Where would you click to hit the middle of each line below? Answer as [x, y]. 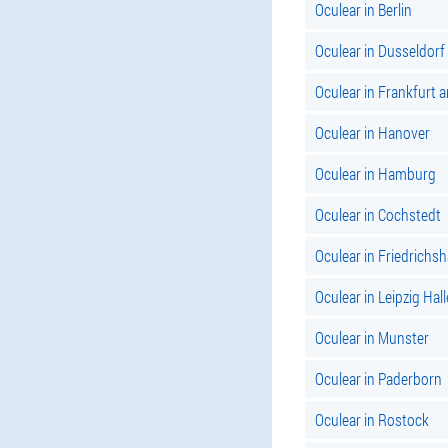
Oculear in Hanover [372, 132]
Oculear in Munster [372, 337]
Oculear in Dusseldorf [380, 50]
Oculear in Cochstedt [378, 214]
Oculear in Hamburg [375, 173]
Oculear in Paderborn [378, 378]
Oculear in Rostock [372, 419]
